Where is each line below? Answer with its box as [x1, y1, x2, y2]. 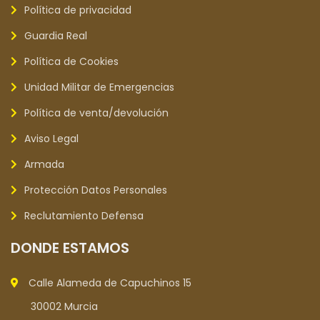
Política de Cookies [24, 54, 119, 69]
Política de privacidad [24, 3, 131, 17]
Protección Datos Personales [24, 183, 167, 197]
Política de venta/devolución [24, 106, 169, 120]
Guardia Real [24, 29, 87, 43]
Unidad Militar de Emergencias [24, 80, 174, 94]
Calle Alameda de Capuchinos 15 [26, 276, 191, 290]
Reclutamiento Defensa [24, 209, 144, 223]
